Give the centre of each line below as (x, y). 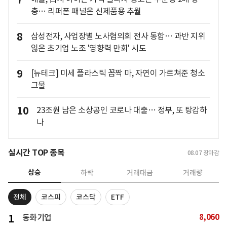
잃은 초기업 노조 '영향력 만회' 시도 (88, 48)
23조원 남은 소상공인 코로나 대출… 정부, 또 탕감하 (122, 110)
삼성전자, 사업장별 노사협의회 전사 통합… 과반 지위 (118, 36)
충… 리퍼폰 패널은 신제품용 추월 (86, 11)
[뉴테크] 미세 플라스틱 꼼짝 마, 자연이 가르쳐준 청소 (118, 73)
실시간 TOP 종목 (36, 153)
